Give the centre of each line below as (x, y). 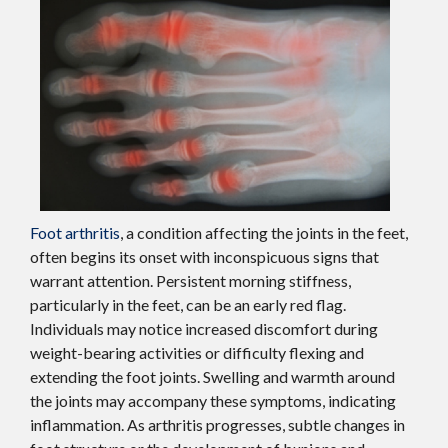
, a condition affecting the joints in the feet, (264, 233)
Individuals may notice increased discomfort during (204, 329)
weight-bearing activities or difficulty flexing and (197, 353)
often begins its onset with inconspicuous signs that (204, 257)
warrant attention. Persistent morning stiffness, (190, 281)
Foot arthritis (75, 233)
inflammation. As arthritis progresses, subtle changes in (217, 425)
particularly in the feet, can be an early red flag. (188, 305)
